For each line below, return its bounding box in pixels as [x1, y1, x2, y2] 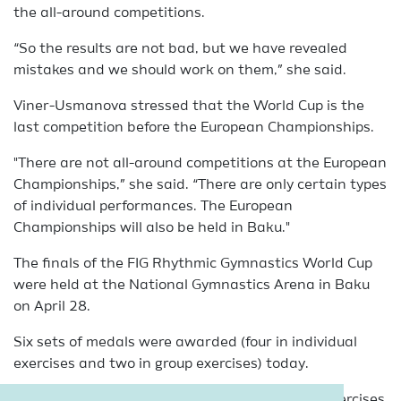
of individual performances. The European [13, 200, 293, 214]
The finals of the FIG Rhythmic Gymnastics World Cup [13, 257, 372, 271]
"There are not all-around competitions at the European [13, 157, 387, 171]
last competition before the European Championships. [13, 121, 374, 135]
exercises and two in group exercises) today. [13, 357, 309, 371]
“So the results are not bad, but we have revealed [13, 42, 347, 56]
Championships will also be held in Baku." [13, 221, 290, 235]
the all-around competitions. [13, 6, 205, 21]
